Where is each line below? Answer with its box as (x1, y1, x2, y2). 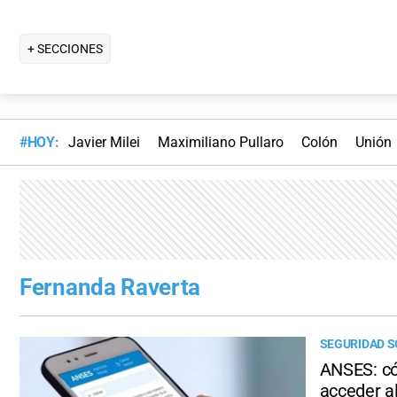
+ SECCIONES (27, 41, 103, 56)
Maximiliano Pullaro (157, 134, 284, 152)
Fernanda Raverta (19, 274, 201, 301)
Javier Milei (67, 134, 140, 152)
